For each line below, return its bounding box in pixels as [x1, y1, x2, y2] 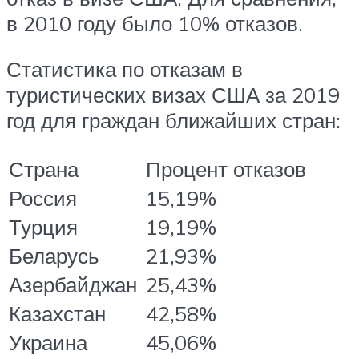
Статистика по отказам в [6, 56, 243, 83]
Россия [9, 184, 77, 211]
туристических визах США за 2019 [6, 82, 340, 108]
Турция [9, 213, 78, 240]
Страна [9, 155, 79, 182]
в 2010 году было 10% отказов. [6, 10, 303, 36]
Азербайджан [9, 271, 137, 297]
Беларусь [9, 242, 99, 268]
